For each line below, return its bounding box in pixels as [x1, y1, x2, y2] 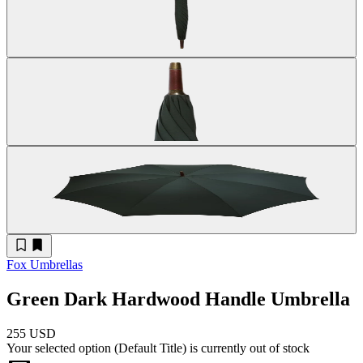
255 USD [6, 326, 56, 340]
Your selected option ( [6, 340, 118, 355]
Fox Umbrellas [6, 257, 83, 271]
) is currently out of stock [182, 340, 310, 355]
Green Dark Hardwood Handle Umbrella [6, 288, 350, 310]
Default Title [118, 340, 182, 355]
